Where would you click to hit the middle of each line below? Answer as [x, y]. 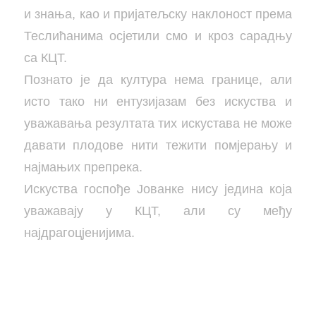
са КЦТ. [45, 57]
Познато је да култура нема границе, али [158, 79]
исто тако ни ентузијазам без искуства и [158, 101]
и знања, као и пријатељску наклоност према [158, 13]
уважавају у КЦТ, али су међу [158, 210]
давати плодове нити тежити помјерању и [158, 145]
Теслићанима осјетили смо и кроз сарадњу [158, 35]
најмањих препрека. [83, 166]
